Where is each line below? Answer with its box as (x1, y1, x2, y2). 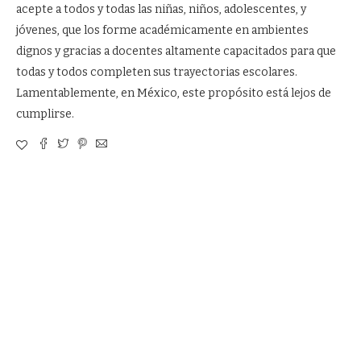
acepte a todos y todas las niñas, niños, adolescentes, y (16, 2, 306, 16)
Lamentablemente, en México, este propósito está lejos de (16, 86, 331, 100)
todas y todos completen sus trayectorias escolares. (16, 65, 297, 79)
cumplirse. (16, 107, 74, 121)
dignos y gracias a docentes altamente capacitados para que (16, 44, 336, 58)
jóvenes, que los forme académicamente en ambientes (16, 23, 309, 37)
